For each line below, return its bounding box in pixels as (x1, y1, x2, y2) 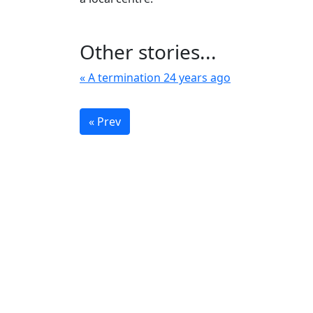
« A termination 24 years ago (80, 70, 231, 85)
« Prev (89, 114, 121, 129)
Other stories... (80, 38, 217, 65)
